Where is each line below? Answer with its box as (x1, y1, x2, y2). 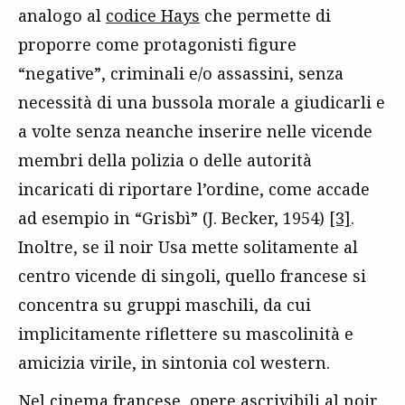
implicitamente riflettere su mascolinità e (18, 323, 353, 345)
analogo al (18, 5, 106, 27)
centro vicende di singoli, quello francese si (18, 265, 366, 287)
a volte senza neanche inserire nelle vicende (18, 120, 372, 143)
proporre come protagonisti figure (18, 33, 297, 56)
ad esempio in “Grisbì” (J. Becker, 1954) (18, 207, 329, 230)
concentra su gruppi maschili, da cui (18, 294, 311, 316)
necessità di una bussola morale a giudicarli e (18, 91, 385, 114)
